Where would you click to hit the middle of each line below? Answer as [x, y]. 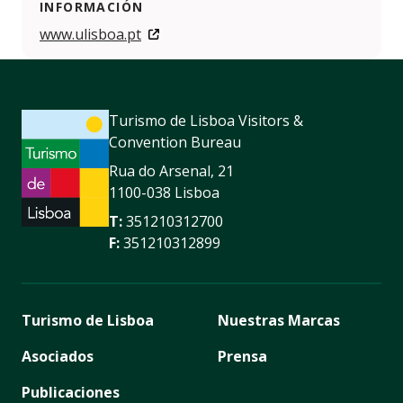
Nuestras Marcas [279, 321]
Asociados [58, 357]
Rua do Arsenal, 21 [171, 171]
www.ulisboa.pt [90, 35]
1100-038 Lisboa [164, 193]
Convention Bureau [175, 143]
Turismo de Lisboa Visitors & [206, 121]
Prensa [242, 357]
